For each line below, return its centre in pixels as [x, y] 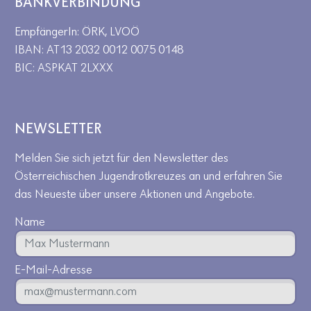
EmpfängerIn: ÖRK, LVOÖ [77, 32]
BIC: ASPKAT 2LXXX [64, 68]
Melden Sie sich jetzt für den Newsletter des [121, 159]
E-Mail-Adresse [53, 270]
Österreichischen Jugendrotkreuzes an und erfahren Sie [149, 177]
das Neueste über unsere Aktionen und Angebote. [135, 195]
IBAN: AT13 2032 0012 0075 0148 [99, 50]
